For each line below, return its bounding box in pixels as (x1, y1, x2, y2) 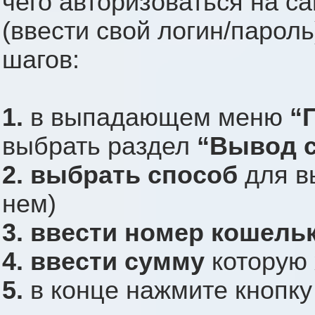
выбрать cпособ (30, 161, 238, 190)
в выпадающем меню (23, 103, 290, 132)
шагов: (2, 46, 79, 75)
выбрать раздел (2, 132, 197, 161)
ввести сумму (30, 247, 205, 276)
